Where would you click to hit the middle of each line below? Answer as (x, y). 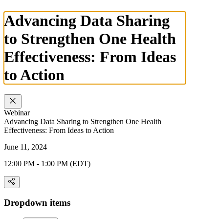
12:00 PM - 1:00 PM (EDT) (47, 164)
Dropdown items (37, 203)
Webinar (17, 113)
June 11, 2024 (25, 147)
